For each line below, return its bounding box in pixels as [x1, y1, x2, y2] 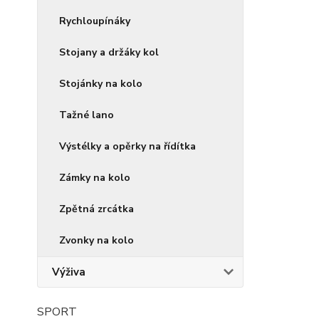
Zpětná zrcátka [59, 202, 134, 216]
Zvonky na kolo [59, 234, 134, 247]
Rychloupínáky [59, 14, 130, 28]
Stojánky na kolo [59, 77, 142, 90]
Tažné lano [59, 108, 114, 122]
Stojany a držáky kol [59, 46, 159, 59]
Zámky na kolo [59, 171, 130, 184]
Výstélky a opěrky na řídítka [59, 140, 196, 153]
